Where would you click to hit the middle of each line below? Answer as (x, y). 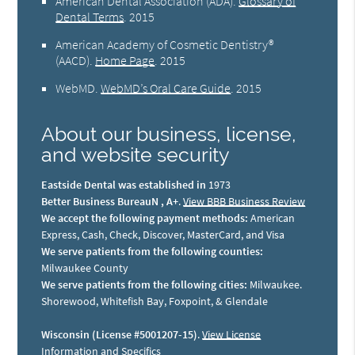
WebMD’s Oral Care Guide (166, 88)
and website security (136, 155)
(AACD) (73, 60)
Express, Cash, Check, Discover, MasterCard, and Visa (163, 234)
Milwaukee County (85, 267)
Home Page (125, 60)
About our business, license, (169, 134)
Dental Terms (90, 16)
